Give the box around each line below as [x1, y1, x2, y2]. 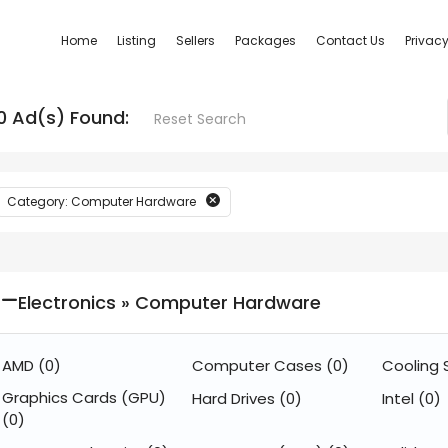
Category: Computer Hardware [7, 193, 196, 210]
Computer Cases [191, 355, 326, 376]
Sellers [176, 32, 215, 49]
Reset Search [154, 108, 246, 129]
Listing [117, 32, 156, 49]
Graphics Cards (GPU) [2, 387, 166, 408]
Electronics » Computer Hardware [18, 290, 321, 315]
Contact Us [316, 32, 385, 49]
